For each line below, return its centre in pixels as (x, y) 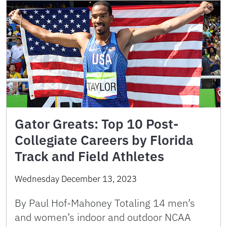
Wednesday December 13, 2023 (76, 179)
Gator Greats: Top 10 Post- (97, 124)
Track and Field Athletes (89, 156)
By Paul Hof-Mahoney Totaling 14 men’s (105, 203)
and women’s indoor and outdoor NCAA (103, 217)
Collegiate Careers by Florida (104, 140)
